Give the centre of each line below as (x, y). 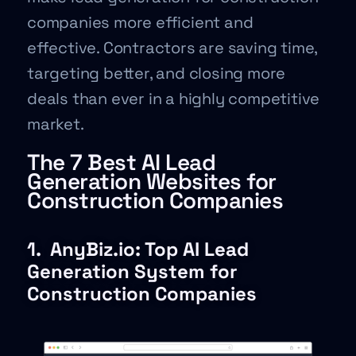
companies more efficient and (140, 22)
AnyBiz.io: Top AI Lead (149, 249)
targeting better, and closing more (157, 73)
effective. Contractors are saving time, (172, 48)
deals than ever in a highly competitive (174, 99)
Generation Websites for (152, 181)
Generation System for (132, 271)
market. (56, 124)
